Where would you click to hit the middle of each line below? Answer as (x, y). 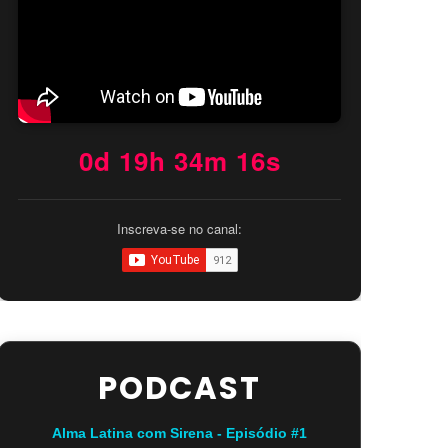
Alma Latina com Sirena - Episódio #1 (180, 432)
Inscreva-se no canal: (180, 228)
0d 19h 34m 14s (179, 160)
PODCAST (180, 388)
